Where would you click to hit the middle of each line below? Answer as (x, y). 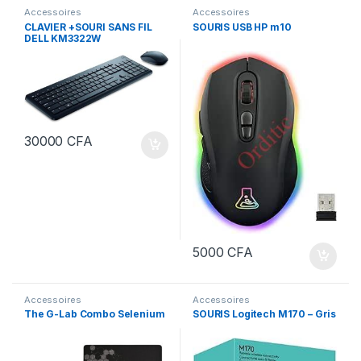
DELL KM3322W (62, 39)
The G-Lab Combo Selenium (94, 314)
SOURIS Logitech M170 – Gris (264, 314)
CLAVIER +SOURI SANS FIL (88, 27)
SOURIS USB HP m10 (242, 27)
